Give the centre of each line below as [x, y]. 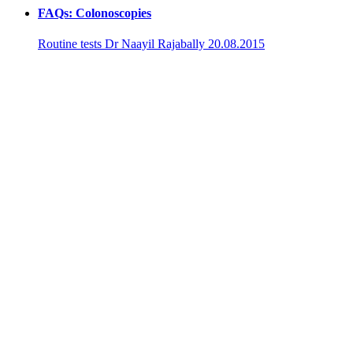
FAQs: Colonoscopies [95, 13]
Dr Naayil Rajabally [155, 44]
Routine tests [70, 44]
